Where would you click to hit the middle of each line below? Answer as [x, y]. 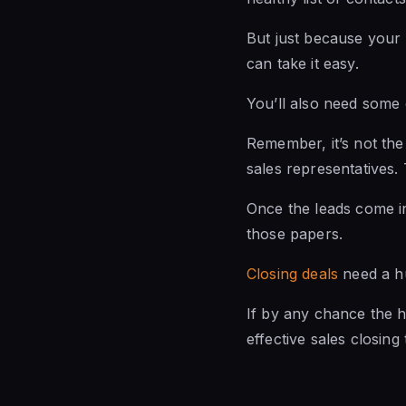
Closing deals [293, 273]
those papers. [295, 233]
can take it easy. [303, 63]
